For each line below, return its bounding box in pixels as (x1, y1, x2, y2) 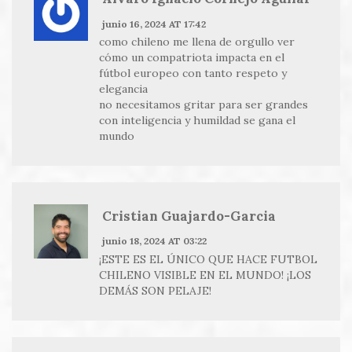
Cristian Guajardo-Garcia (101, 207, 276, 225)
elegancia (98, 81, 148, 96)
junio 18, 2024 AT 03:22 (101, 235, 207, 247)
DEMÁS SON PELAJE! (98, 283, 211, 298)
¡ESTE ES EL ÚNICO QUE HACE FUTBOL (98, 251, 317, 266)
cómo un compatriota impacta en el (98, 49, 284, 64)
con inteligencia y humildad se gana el (98, 112, 295, 127)
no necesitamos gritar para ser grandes (98, 97, 308, 112)
